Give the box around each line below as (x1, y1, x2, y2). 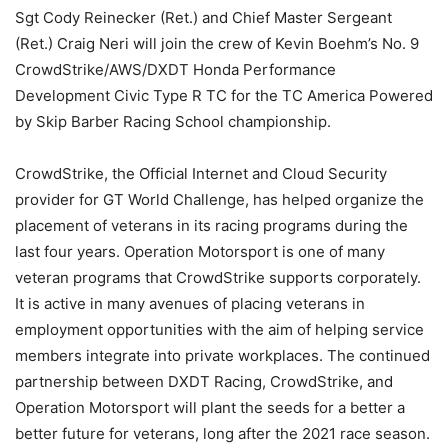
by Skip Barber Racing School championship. (15, 112, 331, 132)
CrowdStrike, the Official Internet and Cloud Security (15, 164, 387, 184)
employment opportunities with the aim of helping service (15, 320, 424, 340)
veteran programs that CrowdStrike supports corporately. (15, 268, 421, 288)
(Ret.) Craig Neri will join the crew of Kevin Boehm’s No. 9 (15, 34, 419, 54)
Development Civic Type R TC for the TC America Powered (15, 86, 433, 106)
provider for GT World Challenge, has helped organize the (15, 190, 424, 210)
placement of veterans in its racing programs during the (15, 216, 408, 236)
